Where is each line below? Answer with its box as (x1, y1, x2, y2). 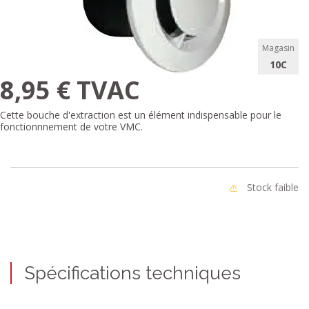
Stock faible (244, 181, 299, 194)
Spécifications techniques (24, 263, 241, 283)
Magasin (262, 42, 295, 54)
